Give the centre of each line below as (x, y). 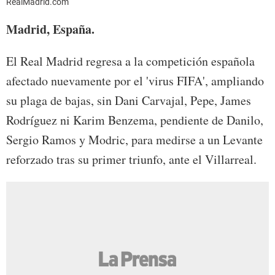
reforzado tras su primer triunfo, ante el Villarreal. (131, 160)
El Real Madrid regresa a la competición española (130, 61)
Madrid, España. (50, 29)
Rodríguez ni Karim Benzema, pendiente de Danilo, (135, 120)
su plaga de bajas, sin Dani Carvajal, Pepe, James (129, 101)
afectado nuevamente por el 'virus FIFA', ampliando (135, 81)
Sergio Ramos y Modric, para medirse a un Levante (134, 140)
